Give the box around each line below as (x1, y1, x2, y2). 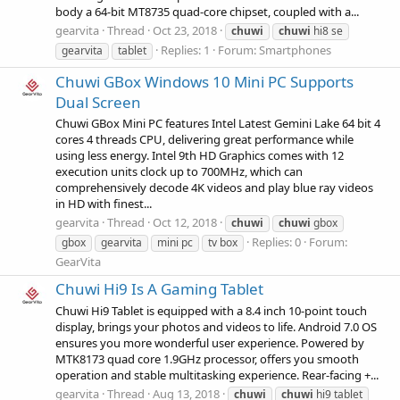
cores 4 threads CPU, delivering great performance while (55, 130, 354, 147)
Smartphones (259, 42, 331, 59)
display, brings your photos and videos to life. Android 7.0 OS (55, 318, 377, 335)
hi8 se (311, 23, 343, 39)
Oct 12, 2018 (153, 214, 217, 231)
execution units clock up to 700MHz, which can (55, 162, 303, 179)
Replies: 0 (252, 234, 301, 251)
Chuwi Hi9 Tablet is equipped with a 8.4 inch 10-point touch (55, 302, 367, 319)
